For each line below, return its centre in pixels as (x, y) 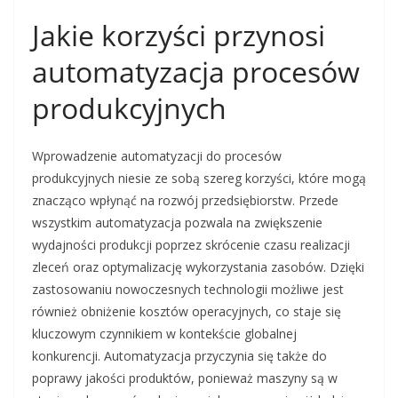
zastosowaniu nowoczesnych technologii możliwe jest (188, 289)
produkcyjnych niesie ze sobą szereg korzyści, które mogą (199, 178)
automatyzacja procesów (196, 72)
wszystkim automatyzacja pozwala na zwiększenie (177, 223)
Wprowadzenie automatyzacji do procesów (157, 156)
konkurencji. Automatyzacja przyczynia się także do (179, 356)
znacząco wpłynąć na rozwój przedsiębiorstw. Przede (185, 200)
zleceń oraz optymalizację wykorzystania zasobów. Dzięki (198, 267)
